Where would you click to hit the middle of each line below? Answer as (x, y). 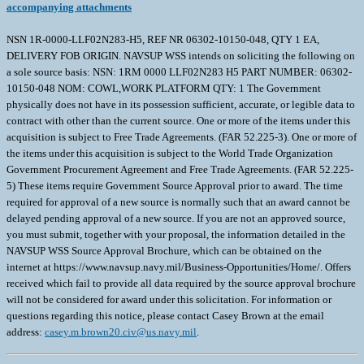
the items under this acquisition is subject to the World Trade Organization (170, 154)
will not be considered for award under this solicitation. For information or (169, 300)
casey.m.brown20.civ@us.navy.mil (121, 332)
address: (26, 332)
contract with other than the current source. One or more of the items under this (178, 121)
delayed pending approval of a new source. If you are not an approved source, (176, 219)
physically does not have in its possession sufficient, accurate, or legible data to (181, 105)
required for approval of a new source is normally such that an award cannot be (178, 202)
